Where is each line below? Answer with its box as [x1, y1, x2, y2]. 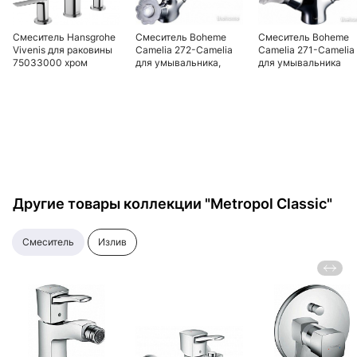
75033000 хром [13, 57, 88, 69]
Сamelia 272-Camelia [135, 44, 233, 56]
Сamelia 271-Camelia [258, 44, 355, 56]
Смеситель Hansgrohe [13, 31, 116, 43]
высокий [135, 69, 175, 81]
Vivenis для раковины [13, 44, 112, 56]
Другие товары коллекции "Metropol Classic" [13, 195, 332, 212]
